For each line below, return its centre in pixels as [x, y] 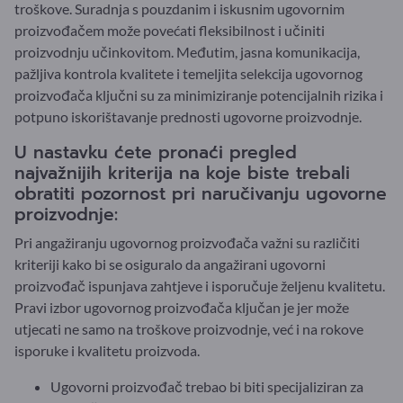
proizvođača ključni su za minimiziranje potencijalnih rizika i [199, 94]
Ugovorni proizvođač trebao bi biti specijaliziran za [207, 386]
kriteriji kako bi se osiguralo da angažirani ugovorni [170, 264]
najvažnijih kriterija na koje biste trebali [182, 173]
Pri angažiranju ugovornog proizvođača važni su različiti [187, 242]
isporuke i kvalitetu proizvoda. [107, 350]
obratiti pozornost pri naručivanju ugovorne [201, 193]
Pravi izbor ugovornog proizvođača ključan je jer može [182, 307]
